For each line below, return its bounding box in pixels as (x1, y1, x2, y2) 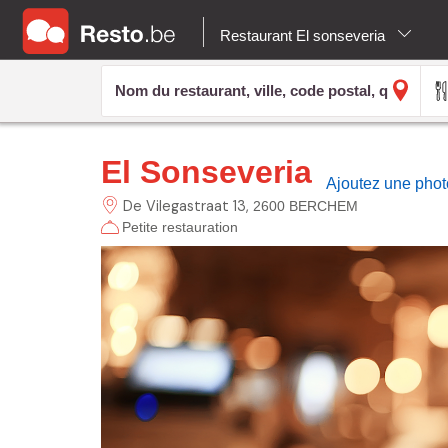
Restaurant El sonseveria (220, 27, 389, 44)
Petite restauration (121, 218, 238, 235)
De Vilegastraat (122, 196, 229, 215)
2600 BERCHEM (252, 197, 358, 214)
